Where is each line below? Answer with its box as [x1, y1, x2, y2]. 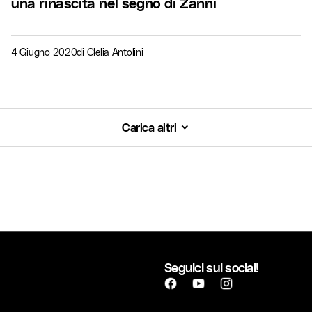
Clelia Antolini [86, 46, 143, 58]
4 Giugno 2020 [11, 46, 77, 58]
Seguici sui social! [164, 260, 259, 274]
